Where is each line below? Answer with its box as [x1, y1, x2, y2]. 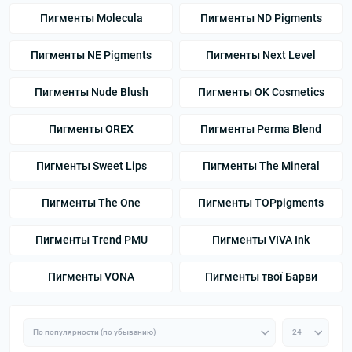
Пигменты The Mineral [202, 159, 320, 172]
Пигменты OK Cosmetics [197, 86, 324, 98]
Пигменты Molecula [39, 12, 143, 24]
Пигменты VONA [48, 270, 134, 283]
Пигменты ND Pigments [200, 12, 322, 24]
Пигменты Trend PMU [35, 233, 148, 246]
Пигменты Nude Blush [34, 86, 148, 98]
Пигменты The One [42, 196, 141, 209]
